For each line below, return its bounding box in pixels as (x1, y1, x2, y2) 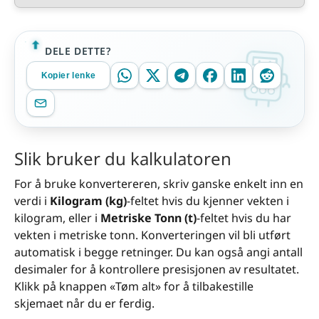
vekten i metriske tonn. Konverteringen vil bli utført (14, 227, 291, 244)
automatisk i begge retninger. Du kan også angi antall (14, 244, 303, 261)
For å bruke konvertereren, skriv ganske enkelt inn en (14, 176, 303, 192)
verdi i (14, 193, 50, 209)
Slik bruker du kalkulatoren (14, 147, 231, 171)
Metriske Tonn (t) (100, 210, 197, 226)
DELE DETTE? (45, 43, 111, 58)
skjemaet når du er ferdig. (14, 296, 155, 312)
